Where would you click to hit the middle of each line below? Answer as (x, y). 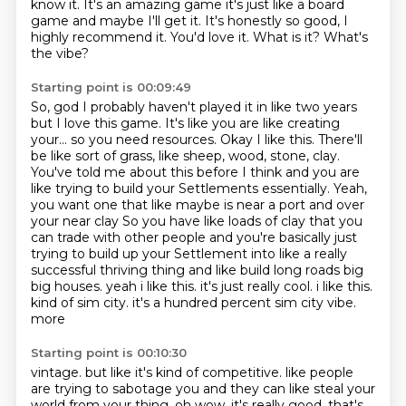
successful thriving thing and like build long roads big (197, 270)
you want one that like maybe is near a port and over (197, 205)
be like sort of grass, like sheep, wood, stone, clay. (185, 156)
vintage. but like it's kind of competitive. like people (192, 372)
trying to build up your (102, 254)
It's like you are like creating (252, 123)
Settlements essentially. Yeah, (272, 188)
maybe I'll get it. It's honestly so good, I (223, 21)
